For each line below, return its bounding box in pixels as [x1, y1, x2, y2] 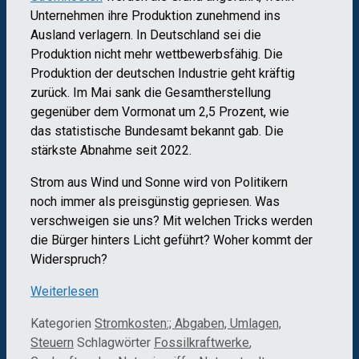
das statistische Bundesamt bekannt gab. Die [30, 123, 284, 139]
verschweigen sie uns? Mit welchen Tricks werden [30, 213, 313, 229]
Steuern [30, 335, 74, 351]
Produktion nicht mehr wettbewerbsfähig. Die [30, 46, 283, 63]
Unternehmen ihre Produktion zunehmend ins [30, 8, 280, 24]
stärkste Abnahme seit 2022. [30, 143, 192, 159]
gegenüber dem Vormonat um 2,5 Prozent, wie [30, 104, 289, 120]
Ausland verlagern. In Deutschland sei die [30, 27, 261, 43]
